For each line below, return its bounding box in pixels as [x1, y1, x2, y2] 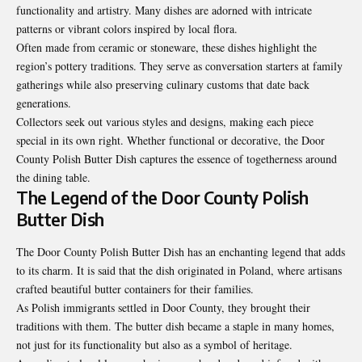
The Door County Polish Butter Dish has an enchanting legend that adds [16, 243, 345, 259]
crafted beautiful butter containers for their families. [16, 280, 254, 297]
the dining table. [16, 170, 90, 186]
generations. [16, 95, 71, 112]
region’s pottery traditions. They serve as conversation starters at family [16, 58, 343, 74]
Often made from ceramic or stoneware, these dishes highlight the [16, 40, 317, 56]
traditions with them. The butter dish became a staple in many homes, [16, 318, 335, 334]
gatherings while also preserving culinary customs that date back [16, 77, 309, 93]
